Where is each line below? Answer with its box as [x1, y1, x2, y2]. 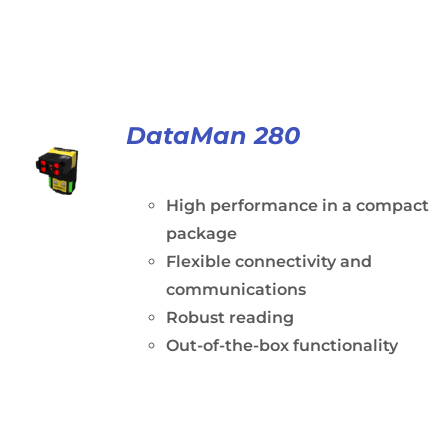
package [165, 224, 237, 243]
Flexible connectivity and [165, 252, 372, 271]
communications [165, 280, 306, 299]
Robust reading [165, 308, 294, 327]
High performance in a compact [165, 196, 429, 215]
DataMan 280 [125, 121, 300, 150]
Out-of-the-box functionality [165, 336, 398, 355]
